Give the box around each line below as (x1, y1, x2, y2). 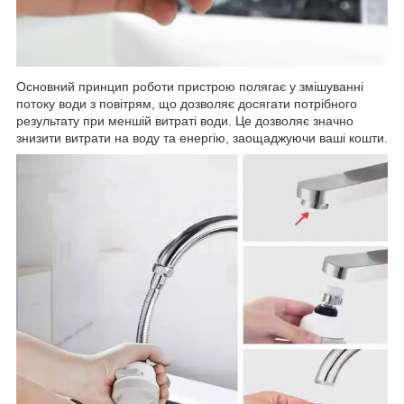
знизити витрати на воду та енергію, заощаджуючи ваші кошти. (16, 131, 388, 145)
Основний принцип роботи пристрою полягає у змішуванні (16, 79, 363, 94)
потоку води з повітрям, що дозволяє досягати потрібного (16, 96, 357, 111)
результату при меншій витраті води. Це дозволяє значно (16, 114, 353, 128)
